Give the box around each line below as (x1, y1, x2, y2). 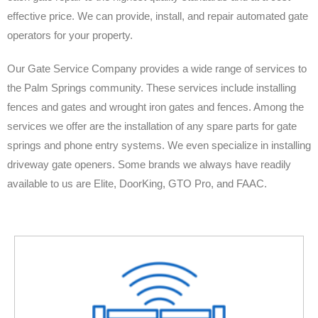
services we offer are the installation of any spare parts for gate (7, 119, 297, 132)
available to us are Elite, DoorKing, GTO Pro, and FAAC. (7, 177, 267, 190)
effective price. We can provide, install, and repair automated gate (7, 9, 308, 22)
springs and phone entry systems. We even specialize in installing (7, 138, 311, 151)
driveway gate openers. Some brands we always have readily (7, 158, 291, 170)
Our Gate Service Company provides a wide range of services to (7, 62, 307, 75)
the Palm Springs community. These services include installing (7, 81, 296, 94)
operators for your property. (7, 28, 133, 41)
